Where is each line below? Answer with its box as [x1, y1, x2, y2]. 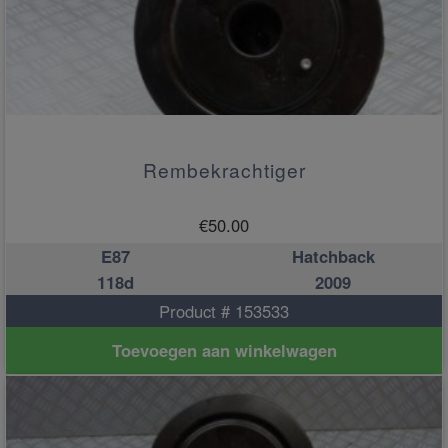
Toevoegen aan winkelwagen [111, 338, 337, 363]
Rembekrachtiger [142, 156, 306, 184]
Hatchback [291, 244, 375, 269]
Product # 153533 [159, 299, 289, 324]
